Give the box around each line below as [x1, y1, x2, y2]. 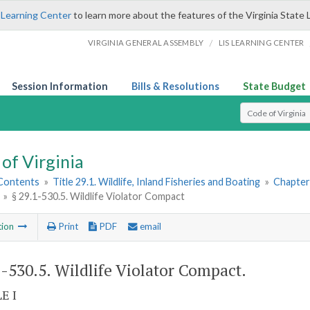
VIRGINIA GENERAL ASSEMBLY [88, 38, 204, 47]
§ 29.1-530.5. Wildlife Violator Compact [12, 190, 185, 203]
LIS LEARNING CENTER [218, 38, 304, 47]
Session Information [12, 80, 108, 92]
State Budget [243, 80, 306, 92]
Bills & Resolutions [131, 80, 219, 92]
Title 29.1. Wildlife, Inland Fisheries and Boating [53, 176, 261, 188]
